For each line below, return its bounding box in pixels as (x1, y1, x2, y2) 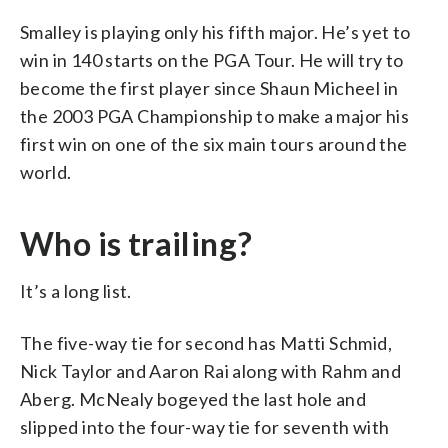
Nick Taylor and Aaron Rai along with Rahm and (20, 359, 401, 382)
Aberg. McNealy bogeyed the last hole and (20, 387, 366, 410)
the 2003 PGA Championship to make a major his (20, 104, 409, 127)
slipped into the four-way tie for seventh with (20, 415, 390, 438)
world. (20, 160, 72, 183)
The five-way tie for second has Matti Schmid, (20, 331, 392, 354)
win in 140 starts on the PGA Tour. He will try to (20, 48, 404, 71)
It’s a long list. (20, 279, 132, 302)
